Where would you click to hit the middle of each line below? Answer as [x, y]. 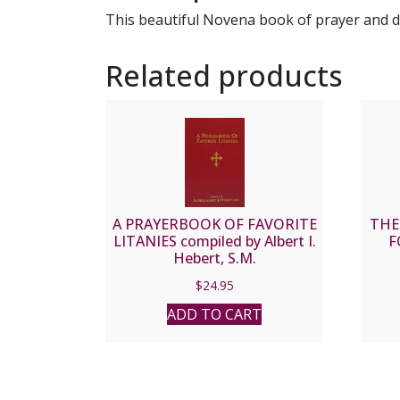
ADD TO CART [215, 315]
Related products [224, 76]
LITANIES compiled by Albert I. [214, 242]
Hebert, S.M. [214, 258]
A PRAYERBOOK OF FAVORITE [214, 225]
